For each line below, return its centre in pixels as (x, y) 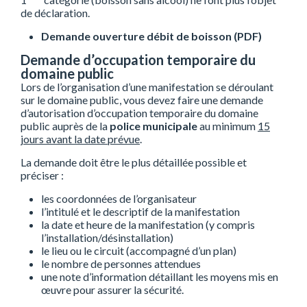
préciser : (42, 175)
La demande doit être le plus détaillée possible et (134, 162)
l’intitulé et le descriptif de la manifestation (140, 212)
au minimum (228, 126)
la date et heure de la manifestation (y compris (148, 225)
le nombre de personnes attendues (121, 264)
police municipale (153, 126)
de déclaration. (55, 13)
